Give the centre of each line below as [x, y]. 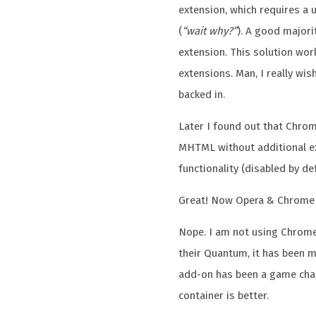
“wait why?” [210, 31]
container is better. [224, 296]
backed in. [202, 94]
